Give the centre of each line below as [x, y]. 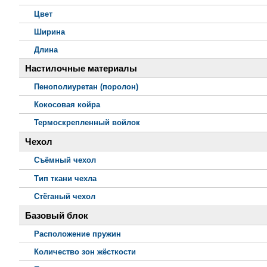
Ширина [49, 32]
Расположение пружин [77, 234]
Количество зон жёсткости [85, 252]
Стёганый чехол [65, 197]
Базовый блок [57, 216]
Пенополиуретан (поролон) [86, 87]
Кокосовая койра [67, 105]
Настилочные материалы [81, 69]
